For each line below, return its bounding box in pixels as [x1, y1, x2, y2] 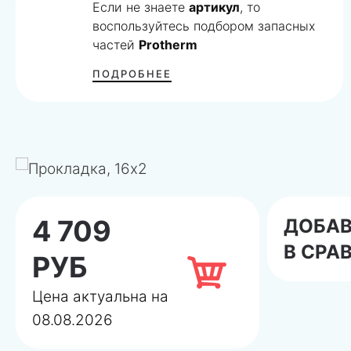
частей [92, 36, 139, 52]
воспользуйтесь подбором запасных [92, 17, 316, 34]
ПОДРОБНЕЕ [92, 67, 172, 80]
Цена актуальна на [32, 287, 168, 306]
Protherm [139, 36, 198, 52]
